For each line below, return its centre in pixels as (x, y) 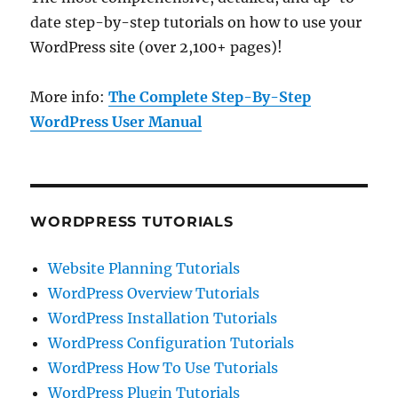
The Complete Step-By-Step (210, 96)
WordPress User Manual (116, 121)
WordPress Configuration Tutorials (171, 342)
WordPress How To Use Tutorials (163, 367)
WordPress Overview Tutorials (154, 293)
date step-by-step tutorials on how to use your (196, 22)
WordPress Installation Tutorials (163, 318)
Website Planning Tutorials (144, 268)
